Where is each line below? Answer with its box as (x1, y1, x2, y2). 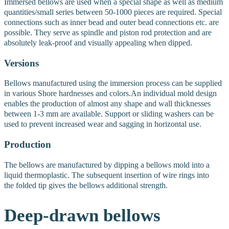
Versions (4, 57, 39, 68)
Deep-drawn (4, 205, 99, 225)
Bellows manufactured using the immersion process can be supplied (4, 79, 222, 88)
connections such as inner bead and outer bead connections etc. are (4, 17, 219, 27)
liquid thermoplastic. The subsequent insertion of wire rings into (4, 170, 209, 179)
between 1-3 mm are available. (4, 109, 103, 119)
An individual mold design (131, 89, 217, 98)
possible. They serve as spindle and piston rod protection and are (4, 28, 212, 37)
